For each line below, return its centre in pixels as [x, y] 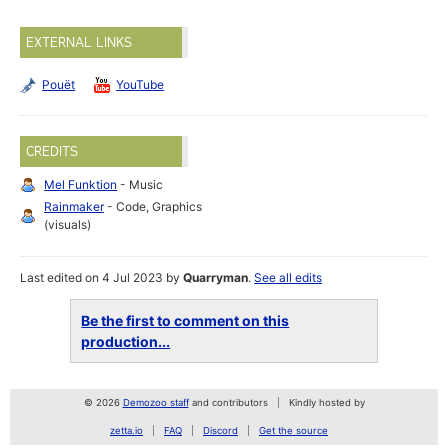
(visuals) [68, 225]
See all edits [288, 278]
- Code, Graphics [153, 207]
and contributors [228, 403]
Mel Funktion [81, 185]
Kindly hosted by [326, 403]
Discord [220, 431]
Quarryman [216, 278]
